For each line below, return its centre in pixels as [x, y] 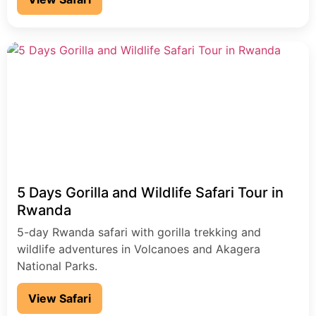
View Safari [60, 299]
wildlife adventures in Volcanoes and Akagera [139, 249]
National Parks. [57, 266]
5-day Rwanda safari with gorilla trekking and [139, 232]
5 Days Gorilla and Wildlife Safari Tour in [150, 193]
